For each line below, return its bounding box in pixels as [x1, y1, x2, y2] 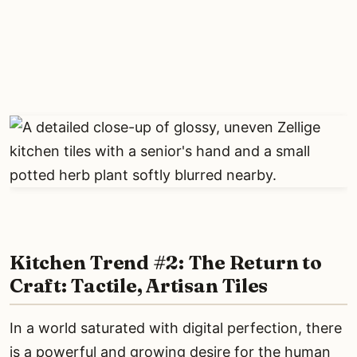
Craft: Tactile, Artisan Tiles [10, 273, 269, 297]
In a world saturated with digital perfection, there [10, 319, 342, 336]
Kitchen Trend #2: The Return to [10, 250, 322, 274]
